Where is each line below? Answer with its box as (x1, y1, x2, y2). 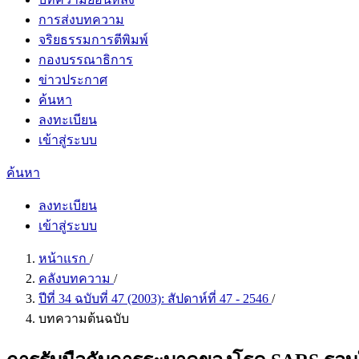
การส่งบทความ (38, 13, 124, 26)
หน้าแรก (38, 252, 90, 265)
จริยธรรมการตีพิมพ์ (38, 33, 148, 46)
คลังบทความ (38, 272, 114, 285)
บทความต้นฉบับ (38, 312, 129, 325)
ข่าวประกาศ (38, 73, 107, 87)
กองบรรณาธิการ (38, 53, 133, 67)
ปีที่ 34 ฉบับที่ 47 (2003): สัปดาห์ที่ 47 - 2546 (38, 292, 272, 305)
